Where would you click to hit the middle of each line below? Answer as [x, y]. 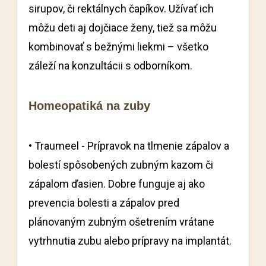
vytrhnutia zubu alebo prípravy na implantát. [130, 241]
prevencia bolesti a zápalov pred [104, 203]
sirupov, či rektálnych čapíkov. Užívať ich [121, 9]
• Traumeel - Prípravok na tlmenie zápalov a [129, 146]
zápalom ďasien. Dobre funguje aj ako [117, 184]
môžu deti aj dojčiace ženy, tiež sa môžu [123, 28]
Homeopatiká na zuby [90, 106]
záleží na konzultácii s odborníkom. [111, 66]
